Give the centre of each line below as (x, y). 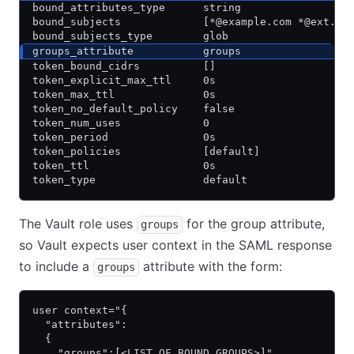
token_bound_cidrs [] (124, 66)
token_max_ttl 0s (124, 94)
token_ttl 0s (124, 166)
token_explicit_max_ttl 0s (124, 80)
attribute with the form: (211, 266)
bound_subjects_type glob (130, 36)
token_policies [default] (146, 151)
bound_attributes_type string (137, 8)
